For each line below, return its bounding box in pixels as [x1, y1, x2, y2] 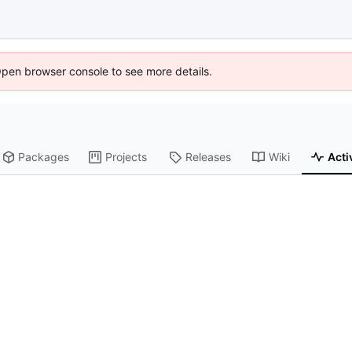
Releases [185, 150, 232, 164]
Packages [18, 150, 70, 164]
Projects [105, 150, 148, 164]
